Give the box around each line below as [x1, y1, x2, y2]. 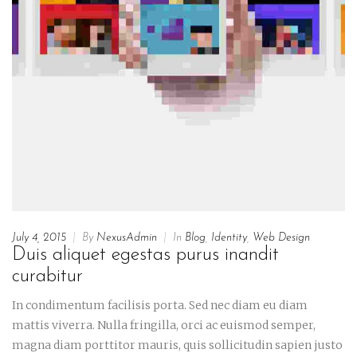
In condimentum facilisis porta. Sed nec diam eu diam [12, 297, 308, 312]
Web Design [253, 231, 310, 244]
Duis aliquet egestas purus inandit [12, 245, 279, 265]
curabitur [12, 266, 83, 286]
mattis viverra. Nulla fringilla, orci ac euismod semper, [12, 317, 316, 332]
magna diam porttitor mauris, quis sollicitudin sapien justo [12, 337, 343, 352]
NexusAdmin [96, 231, 157, 244]
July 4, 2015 [12, 231, 66, 244]
